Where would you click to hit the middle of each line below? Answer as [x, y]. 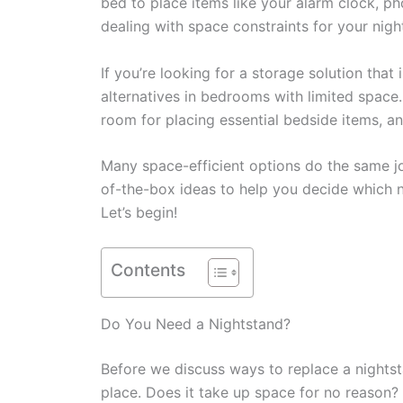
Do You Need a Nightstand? [196, 323]
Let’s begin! [139, 213]
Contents [148, 269]
